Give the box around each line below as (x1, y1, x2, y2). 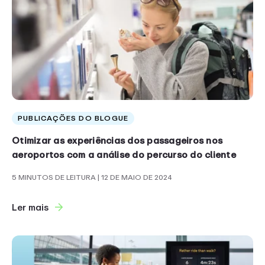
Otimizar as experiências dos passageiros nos (12, 133, 222, 148)
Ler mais (12, 200, 49, 215)
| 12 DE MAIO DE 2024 (98, 172, 172, 184)
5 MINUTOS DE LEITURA (12, 172, 98, 184)
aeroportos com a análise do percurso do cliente (12, 147, 236, 163)
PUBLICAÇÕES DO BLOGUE (18, 112, 129, 125)
